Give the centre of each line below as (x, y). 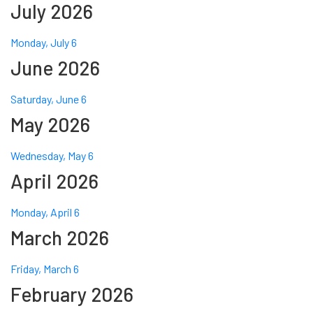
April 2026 (54, 181)
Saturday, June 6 (49, 99)
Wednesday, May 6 (52, 156)
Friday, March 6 (45, 269)
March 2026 (60, 238)
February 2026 (72, 294)
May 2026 (50, 125)
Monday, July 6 (44, 43)
